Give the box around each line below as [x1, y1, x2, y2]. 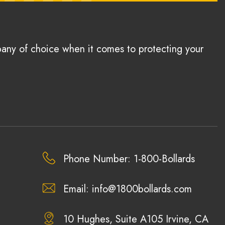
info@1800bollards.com [92, 181, 192, 196]
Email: [63, 181, 92, 196]
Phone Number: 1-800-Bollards [63, 151, 195, 166]
